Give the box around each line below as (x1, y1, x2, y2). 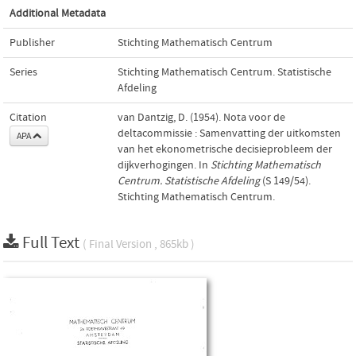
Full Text (22, 233, 83, 253)
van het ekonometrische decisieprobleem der (118, 142, 332, 156)
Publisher (10, 36, 55, 49)
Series (10, 65, 37, 79)
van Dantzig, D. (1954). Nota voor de (118, 110, 285, 124)
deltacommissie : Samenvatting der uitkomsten (118, 126, 341, 140)
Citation (10, 110, 47, 124)
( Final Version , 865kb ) (83, 237, 195, 251)
